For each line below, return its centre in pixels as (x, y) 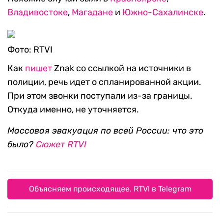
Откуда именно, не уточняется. (73, 110)
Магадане (92, 13)
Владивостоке (38, 13)
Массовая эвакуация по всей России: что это (105, 131)
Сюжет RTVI (61, 145)
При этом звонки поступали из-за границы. (100, 96)
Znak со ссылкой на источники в (122, 69)
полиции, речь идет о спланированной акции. (104, 82)
